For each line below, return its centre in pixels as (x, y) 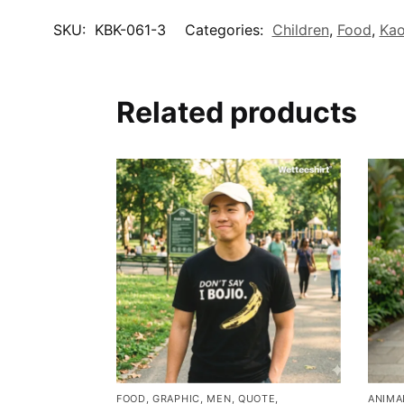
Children (300, 30)
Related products (236, 113)
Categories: (226, 30)
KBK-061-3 (130, 30)
